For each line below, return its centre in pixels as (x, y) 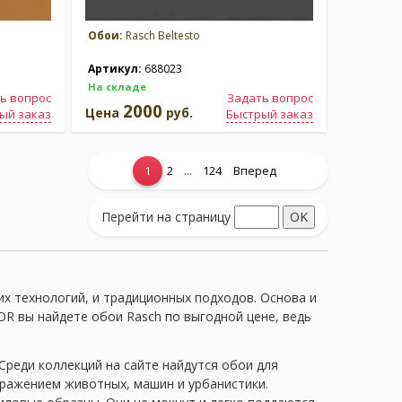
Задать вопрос (270, 98)
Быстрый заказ (270, 114)
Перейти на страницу (166, 217)
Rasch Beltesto (162, 35)
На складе (117, 87)
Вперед (255, 170)
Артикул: (116, 69)
